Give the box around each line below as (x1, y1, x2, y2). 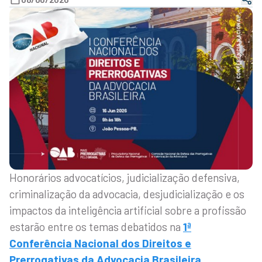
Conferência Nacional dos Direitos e (9, 236, 191, 250)
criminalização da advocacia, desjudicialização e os (9, 187, 244, 201)
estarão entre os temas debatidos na (9, 219, 183, 233)
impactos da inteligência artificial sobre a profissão (9, 203, 246, 217)
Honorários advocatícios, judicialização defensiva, (9, 170, 240, 184)
